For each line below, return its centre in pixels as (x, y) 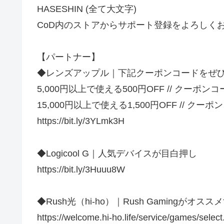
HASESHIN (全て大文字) (87, 9)
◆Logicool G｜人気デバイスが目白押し (117, 153)
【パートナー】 (68, 57)
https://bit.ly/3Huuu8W (81, 169)
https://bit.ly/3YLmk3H (81, 121)
